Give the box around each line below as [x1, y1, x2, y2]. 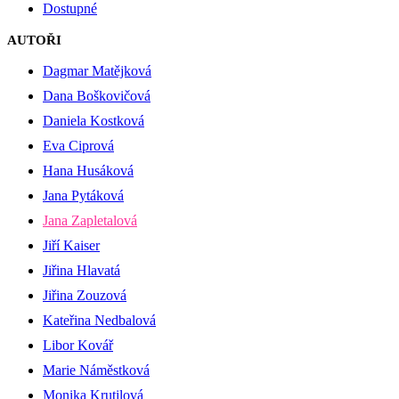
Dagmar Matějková [43, 63, 151, 78]
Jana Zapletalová [43, 213, 137, 228]
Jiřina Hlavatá [43, 263, 120, 278]
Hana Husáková [43, 163, 134, 178]
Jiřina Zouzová [43, 288, 126, 303]
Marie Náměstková [43, 362, 150, 378]
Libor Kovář [43, 338, 113, 353]
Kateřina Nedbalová [43, 313, 156, 328]
